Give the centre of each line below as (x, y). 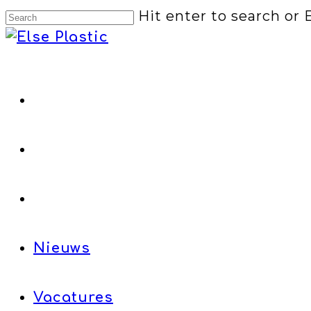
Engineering (100, 150)
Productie (90, 199)
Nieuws (62, 248)
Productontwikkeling (133, 100)
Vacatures (73, 297)
